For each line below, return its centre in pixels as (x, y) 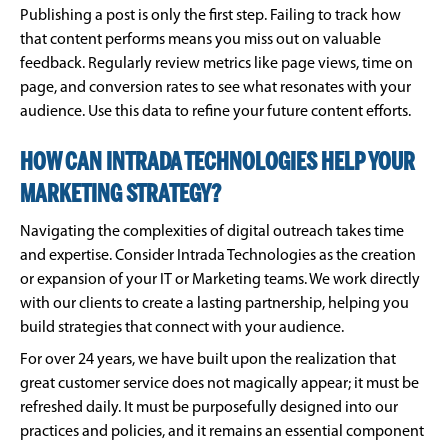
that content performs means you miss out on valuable (200, 40)
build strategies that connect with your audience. (182, 328)
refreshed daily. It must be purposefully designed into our (209, 408)
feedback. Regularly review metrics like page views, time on (216, 64)
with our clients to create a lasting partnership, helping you (214, 304)
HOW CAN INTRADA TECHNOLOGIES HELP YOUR (217, 164)
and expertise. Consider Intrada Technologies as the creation (218, 256)
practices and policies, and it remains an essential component (222, 432)
